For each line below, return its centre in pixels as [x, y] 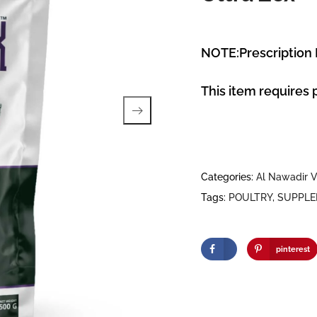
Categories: [227, 177]
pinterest [293, 249]
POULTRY [250, 198]
